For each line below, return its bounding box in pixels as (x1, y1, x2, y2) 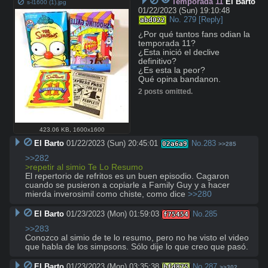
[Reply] (199, 15, 224, 24)
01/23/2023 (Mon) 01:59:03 (66, 209, 159, 219)
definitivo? (138, 57, 177, 66)
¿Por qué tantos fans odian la (138, 30, 251, 39)
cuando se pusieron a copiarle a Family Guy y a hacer (25, 181, 230, 190)
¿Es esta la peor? (138, 66, 206, 75)
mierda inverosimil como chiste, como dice (25, 190, 188, 199)
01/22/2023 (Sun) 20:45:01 (66, 139, 158, 148)
